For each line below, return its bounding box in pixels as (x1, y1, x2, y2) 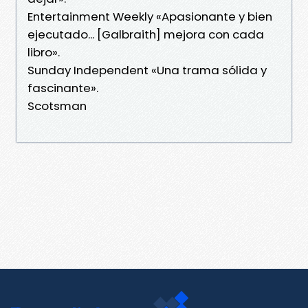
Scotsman (27, 97, 87, 114)
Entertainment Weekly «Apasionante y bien (27, 8, 272, 25)
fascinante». (27, 79, 98, 96)
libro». (27, 43, 60, 60)
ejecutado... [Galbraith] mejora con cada (27, 25, 264, 43)
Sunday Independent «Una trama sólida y (27, 61, 267, 78)
